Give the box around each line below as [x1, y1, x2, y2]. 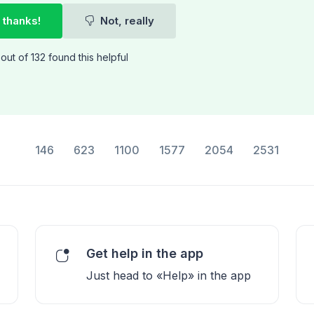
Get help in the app [86, 246, 203, 261]
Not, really [97, 14, 154, 27]
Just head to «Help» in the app [86, 268, 251, 282]
